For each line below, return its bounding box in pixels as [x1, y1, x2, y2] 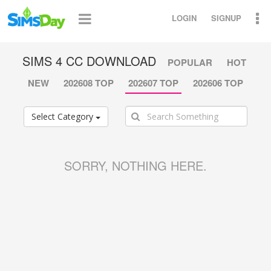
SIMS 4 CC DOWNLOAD [22, 52, 156, 70]
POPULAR [167, 56, 212, 69]
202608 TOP [64, 76, 114, 90]
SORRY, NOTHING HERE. [64, 157, 207, 175]
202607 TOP [128, 76, 178, 90]
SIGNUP [211, 12, 241, 24]
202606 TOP [193, 76, 243, 90]
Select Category [31, 111, 96, 123]
